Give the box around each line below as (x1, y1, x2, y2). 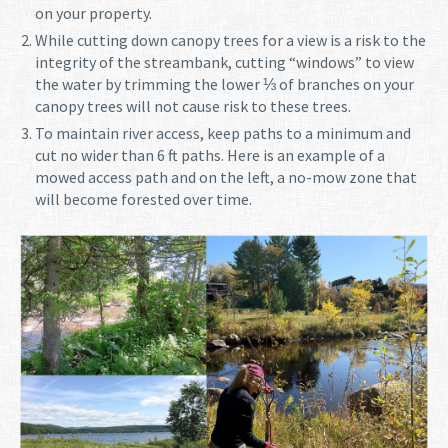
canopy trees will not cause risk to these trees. (35, 95, 354, 116)
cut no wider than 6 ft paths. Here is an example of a (35, 144, 385, 165)
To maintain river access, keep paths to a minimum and (35, 122, 411, 143)
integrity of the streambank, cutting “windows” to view (35, 51, 414, 72)
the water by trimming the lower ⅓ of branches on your (35, 73, 414, 94)
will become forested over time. (35, 188, 252, 209)
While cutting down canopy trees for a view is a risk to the (35, 29, 426, 50)
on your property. (35, 2, 152, 23)
